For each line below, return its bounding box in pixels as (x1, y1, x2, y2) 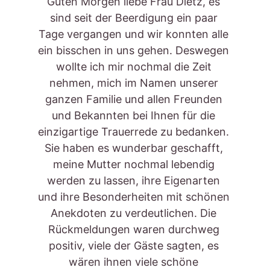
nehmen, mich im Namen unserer (49, 77, 221, 89)
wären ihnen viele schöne (69, 256, 201, 268)
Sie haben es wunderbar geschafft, (44, 142, 226, 154)
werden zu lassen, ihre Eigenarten (47, 174, 223, 187)
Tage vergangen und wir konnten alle (39, 28, 231, 40)
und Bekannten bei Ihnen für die (52, 109, 218, 122)
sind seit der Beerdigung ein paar (49, 11, 221, 24)
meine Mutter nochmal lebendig (52, 158, 218, 171)
